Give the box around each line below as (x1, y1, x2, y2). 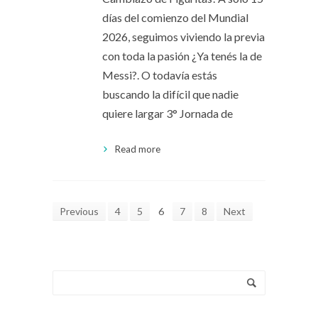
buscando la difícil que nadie (102, 87, 238, 102)
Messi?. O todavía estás (102, 68, 217, 82)
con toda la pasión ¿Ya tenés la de (102, 49, 262, 63)
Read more (115, 143, 160, 155)
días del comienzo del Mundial (102, 11, 248, 25)
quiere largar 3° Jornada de (102, 106, 233, 121)
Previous (60, 205, 99, 218)
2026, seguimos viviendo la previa (102, 30, 265, 44)
